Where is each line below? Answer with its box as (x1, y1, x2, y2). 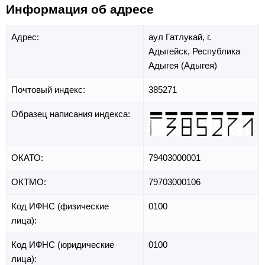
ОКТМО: (11, 177, 49, 188)
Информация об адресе (6, 2, 154, 17)
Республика (192, 46, 240, 57)
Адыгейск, (148, 46, 192, 57)
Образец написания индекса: (11, 109, 132, 119)
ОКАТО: (11, 153, 46, 163)
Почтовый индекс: (11, 85, 88, 95)
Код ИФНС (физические (11, 201, 109, 212)
